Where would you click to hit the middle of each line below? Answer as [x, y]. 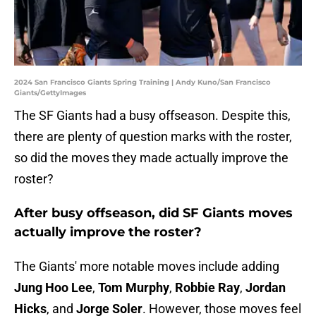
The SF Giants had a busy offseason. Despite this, [152, 116]
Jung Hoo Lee [53, 288]
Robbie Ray [207, 288]
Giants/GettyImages [50, 93]
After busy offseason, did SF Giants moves [153, 213]
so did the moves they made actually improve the [151, 158]
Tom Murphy [134, 288]
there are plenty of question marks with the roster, [153, 137]
